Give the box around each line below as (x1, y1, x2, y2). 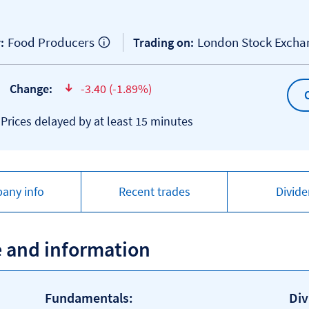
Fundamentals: (44, 289, 133, 307)
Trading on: (133, 34, 195, 51)
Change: (10, 80, 53, 97)
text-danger (55, 88, 117, 105)
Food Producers (7, 34, 94, 51)
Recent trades (118, 183, 190, 200)
